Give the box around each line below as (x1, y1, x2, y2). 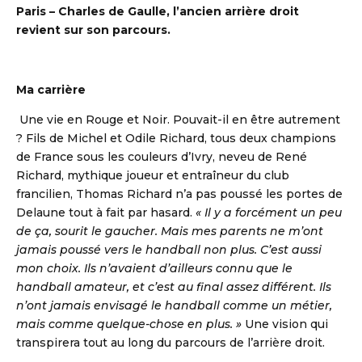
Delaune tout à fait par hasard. (16, 205, 196, 221)
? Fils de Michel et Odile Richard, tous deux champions (16, 131, 336, 146)
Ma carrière (16, 82, 86, 98)
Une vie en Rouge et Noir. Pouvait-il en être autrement (19, 112, 340, 128)
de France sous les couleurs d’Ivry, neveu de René (16, 149, 307, 165)
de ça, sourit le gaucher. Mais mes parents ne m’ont (16, 224, 323, 239)
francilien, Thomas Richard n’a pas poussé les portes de (16, 187, 343, 202)
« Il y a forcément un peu (196, 205, 342, 221)
